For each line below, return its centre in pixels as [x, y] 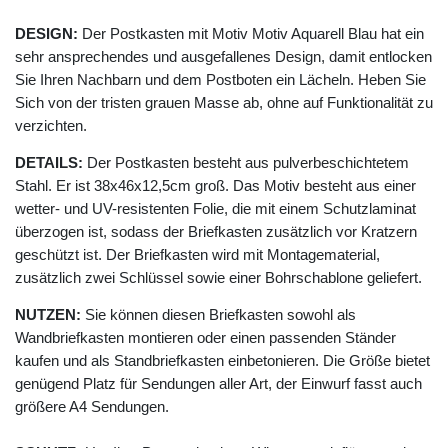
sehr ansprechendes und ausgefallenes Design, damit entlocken [223, 57]
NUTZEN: [48, 315]
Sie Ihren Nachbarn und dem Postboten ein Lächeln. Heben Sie [220, 80]
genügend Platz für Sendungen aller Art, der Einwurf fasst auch [218, 384]
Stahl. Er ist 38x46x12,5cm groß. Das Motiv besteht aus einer [215, 186]
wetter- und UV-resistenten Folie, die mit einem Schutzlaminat [215, 209]
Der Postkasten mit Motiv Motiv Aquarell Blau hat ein [251, 34]
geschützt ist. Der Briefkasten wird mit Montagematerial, [197, 255]
